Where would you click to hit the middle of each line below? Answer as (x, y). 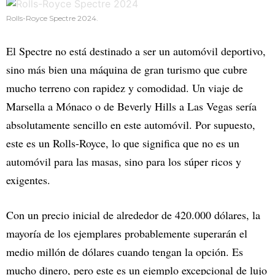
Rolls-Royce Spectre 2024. (52, 18)
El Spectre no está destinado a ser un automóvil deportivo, (136, 51)
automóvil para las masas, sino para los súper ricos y (124, 162)
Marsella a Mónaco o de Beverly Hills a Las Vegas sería (131, 107)
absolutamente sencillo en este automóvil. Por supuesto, (131, 125)
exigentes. (28, 180)
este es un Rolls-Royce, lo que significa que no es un (123, 143)
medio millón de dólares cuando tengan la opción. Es (125, 252)
